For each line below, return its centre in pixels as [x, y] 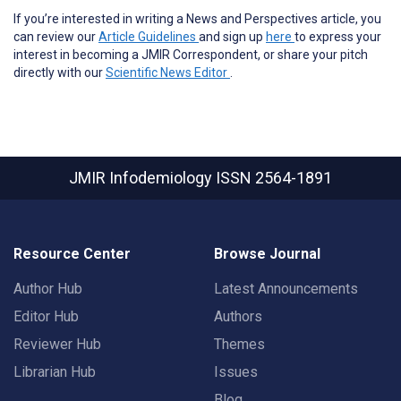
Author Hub [48, 289]
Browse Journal [267, 254]
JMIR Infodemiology [142, 178]
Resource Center [72, 254]
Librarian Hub [55, 372]
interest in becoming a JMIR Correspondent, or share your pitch [191, 55]
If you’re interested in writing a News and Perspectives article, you [197, 19]
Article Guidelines [149, 37]
